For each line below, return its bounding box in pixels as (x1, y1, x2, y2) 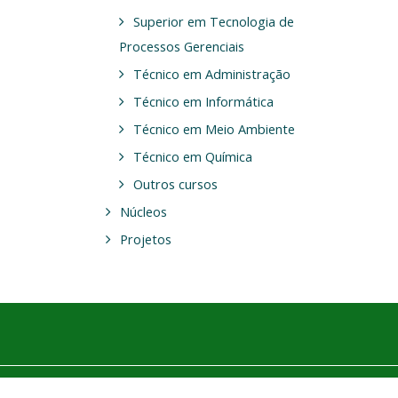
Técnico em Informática (132, 92, 274, 110)
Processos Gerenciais (118, 37, 244, 55)
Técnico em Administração (132, 65, 291, 83)
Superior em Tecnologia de (132, 12, 294, 30)
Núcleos (119, 203, 167, 220)
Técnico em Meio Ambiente (132, 120, 295, 138)
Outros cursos (132, 175, 218, 193)
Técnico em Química (132, 147, 252, 165)
